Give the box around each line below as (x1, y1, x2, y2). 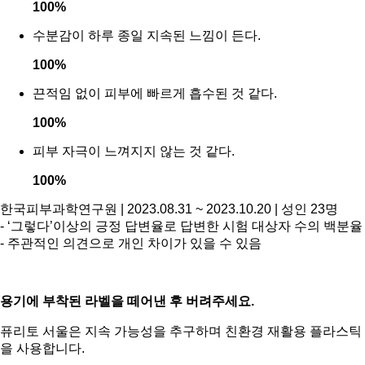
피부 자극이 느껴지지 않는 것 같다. (33, 144, 235, 159)
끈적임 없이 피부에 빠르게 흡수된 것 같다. (33, 86, 277, 101)
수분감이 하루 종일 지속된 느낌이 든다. (33, 29, 261, 43)
